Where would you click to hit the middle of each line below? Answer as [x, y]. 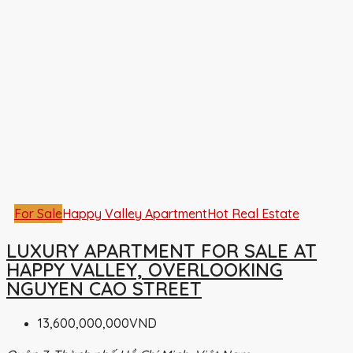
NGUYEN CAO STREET [104, 288]
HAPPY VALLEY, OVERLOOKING [145, 269]
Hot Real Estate [253, 213]
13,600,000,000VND [97, 323]
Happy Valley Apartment [135, 213]
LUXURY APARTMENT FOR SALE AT [162, 250]
